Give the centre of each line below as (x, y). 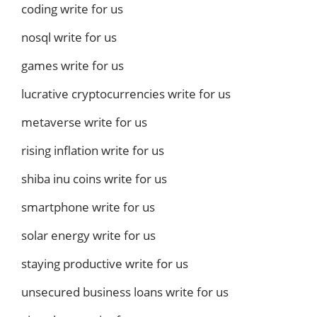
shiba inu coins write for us (94, 179)
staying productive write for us (105, 264)
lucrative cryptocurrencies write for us (126, 94)
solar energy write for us (88, 236)
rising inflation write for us (93, 151)
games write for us (73, 66)
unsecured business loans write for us (125, 292)
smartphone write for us (88, 207)
